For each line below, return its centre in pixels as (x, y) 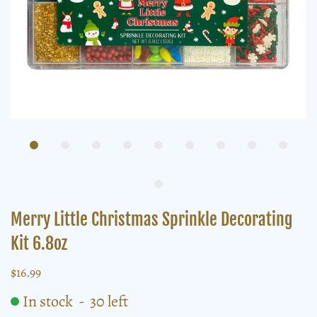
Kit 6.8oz (39, 243)
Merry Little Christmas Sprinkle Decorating (152, 219)
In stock (49, 301)
